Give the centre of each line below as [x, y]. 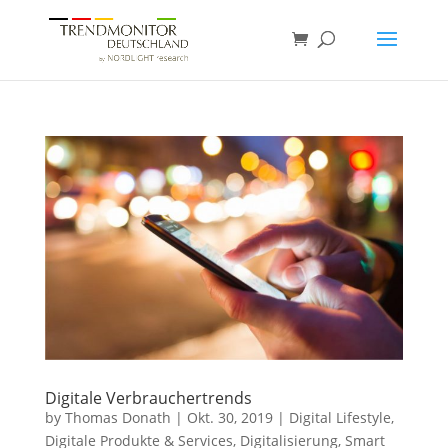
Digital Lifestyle [339, 417]
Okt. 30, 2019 [229, 417]
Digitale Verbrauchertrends [148, 397]
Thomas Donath [117, 417]
